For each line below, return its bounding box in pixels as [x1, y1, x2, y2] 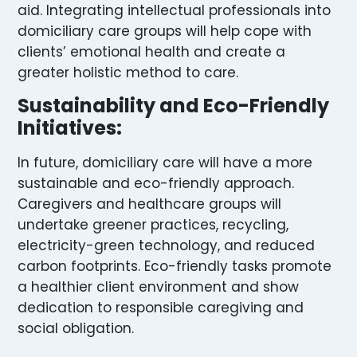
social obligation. [18, 318, 134, 338]
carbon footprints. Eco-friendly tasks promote [18, 256, 331, 276]
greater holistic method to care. [18, 63, 238, 83]
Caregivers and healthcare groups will [18, 194, 281, 214]
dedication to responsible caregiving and [18, 297, 304, 317]
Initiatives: [18, 114, 122, 141]
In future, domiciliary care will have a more [18, 152, 312, 172]
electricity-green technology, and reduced [18, 235, 315, 255]
